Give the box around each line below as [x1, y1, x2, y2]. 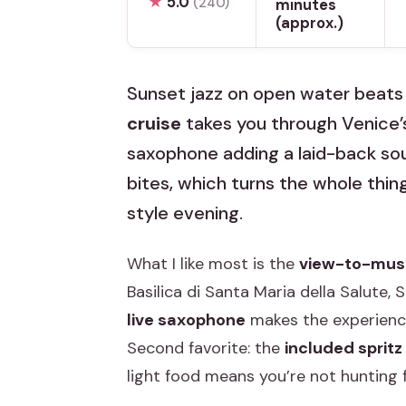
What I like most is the [127, 253, 299, 275]
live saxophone [127, 309, 246, 332]
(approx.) [275, 13, 344, 33]
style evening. [127, 201, 243, 226]
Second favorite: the [127, 337, 285, 360]
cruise [127, 111, 181, 136]
